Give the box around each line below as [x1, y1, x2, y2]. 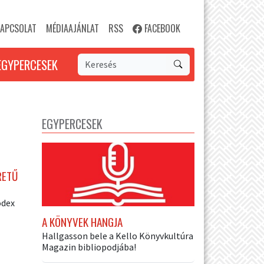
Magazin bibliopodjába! [42, 240, 136, 253]
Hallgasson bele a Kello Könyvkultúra [42, 229, 193, 242]
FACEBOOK [142, 21, 180, 35]
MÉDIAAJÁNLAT [46, 21, 99, 35]
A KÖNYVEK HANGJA [42, 213, 123, 230]
